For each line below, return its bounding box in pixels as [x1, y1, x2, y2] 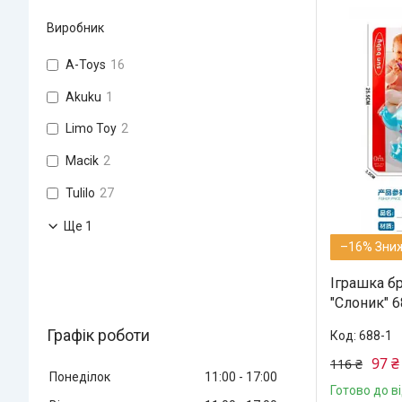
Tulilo [66, 185, 95, 200]
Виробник [47, 20, 104, 35]
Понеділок [49, 369, 110, 384]
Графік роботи [47, 325, 150, 345]
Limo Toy [66, 121, 117, 136]
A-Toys [66, 57, 106, 72]
